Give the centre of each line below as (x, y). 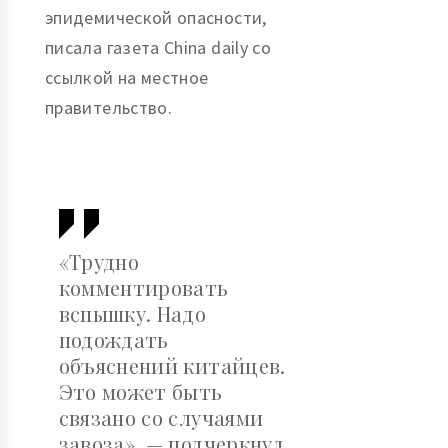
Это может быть (140, 391)
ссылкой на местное (127, 77)
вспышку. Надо (132, 313)
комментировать (143, 287)
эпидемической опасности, (156, 17)
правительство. (109, 107)
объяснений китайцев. (172, 365)
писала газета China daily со (158, 47)
